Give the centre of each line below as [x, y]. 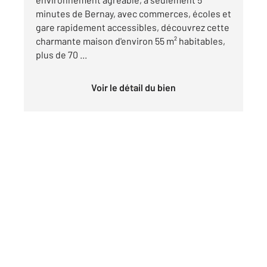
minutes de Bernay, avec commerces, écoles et [133, 14]
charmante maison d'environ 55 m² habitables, [131, 41]
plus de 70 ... [61, 55]
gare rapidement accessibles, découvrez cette [133, 27]
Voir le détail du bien [136, 88]
